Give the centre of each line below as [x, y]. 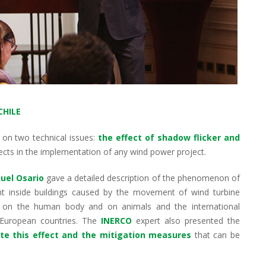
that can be [216, 235]
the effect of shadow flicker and [169, 137]
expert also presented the [186, 220]
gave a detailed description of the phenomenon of [142, 178]
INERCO [116, 220]
